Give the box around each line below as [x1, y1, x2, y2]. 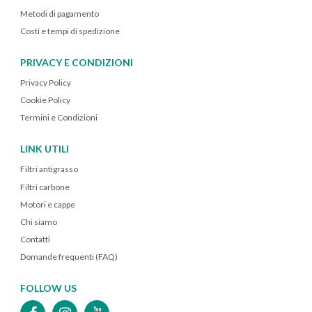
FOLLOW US [20, 282, 77, 295]
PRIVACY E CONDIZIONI [20, 56, 133, 68]
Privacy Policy [20, 77, 71, 88]
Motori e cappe [20, 198, 75, 210]
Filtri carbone [20, 181, 70, 192]
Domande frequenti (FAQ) [20, 251, 118, 263]
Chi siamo [20, 216, 57, 227]
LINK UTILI [20, 143, 69, 155]
